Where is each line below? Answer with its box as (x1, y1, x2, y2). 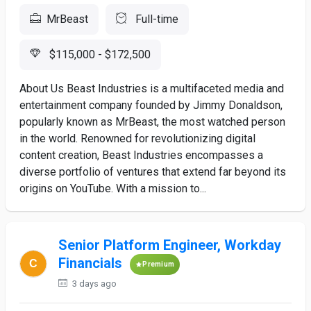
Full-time (133, 12, 178, 26)
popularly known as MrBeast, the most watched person (19, 115, 285, 128)
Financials (58, 255, 123, 272)
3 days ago (70, 278, 117, 289)
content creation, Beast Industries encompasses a (19, 149, 263, 162)
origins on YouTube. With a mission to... (19, 182, 206, 195)
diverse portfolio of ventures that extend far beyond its (19, 165, 286, 178)
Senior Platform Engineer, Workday (58, 237, 282, 253)
